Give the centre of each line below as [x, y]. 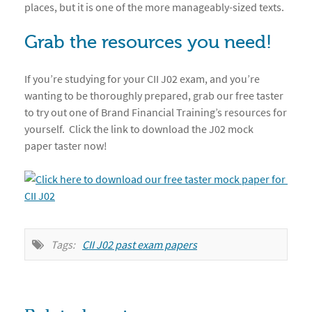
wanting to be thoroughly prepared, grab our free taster [154, 96]
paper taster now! [66, 146]
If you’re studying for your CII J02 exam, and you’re [142, 79]
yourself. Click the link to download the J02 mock [139, 129]
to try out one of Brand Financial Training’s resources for [156, 112]
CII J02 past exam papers [140, 245]
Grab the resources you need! [148, 43]
